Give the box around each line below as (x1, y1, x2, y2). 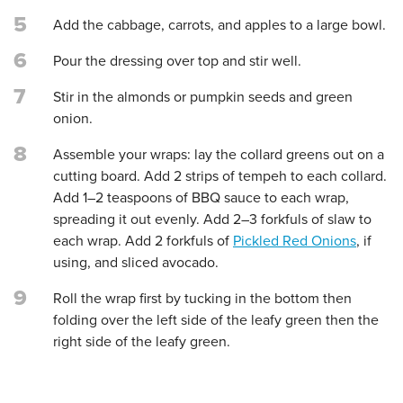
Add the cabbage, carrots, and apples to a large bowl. (53, 16, 386, 35)
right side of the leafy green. (53, 333, 230, 352)
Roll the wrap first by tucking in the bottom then (53, 290, 352, 309)
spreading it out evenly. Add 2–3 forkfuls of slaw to (53, 210, 372, 229)
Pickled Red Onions (233, 232, 356, 251)
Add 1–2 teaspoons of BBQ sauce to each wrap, (53, 189, 349, 208)
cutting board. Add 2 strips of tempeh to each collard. (53, 167, 387, 186)
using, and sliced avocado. (53, 254, 219, 273)
